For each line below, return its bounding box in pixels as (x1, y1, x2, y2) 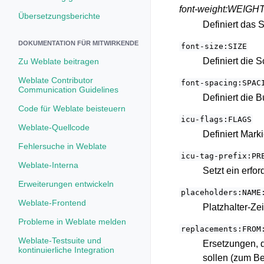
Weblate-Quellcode (18, 123, 90, 132)
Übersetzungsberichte (18, 11, 100, 21)
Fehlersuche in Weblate (18, 141, 107, 151)
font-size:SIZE (180, 42, 247, 51)
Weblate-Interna (18, 160, 78, 170)
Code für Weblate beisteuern (18, 104, 126, 113)
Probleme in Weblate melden (18, 217, 126, 226)
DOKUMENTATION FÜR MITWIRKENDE (18, 39, 138, 47)
